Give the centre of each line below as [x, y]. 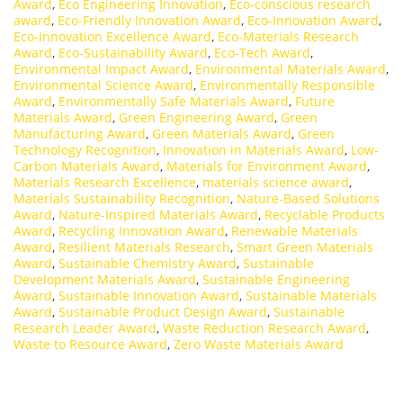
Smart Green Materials [305, 246]
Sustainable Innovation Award [149, 295]
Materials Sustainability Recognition [122, 198]
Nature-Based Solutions [308, 198]
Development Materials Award [105, 279]
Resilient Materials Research [144, 246]
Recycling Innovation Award [142, 230]
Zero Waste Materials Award [259, 344]
